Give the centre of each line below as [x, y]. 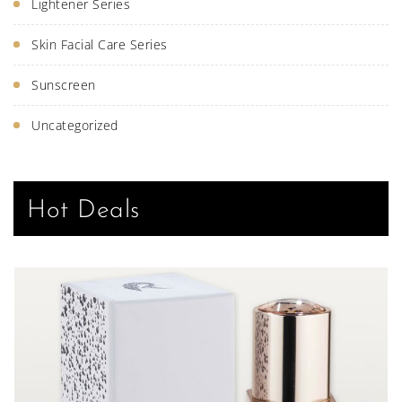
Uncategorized [75, 125]
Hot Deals [83, 211]
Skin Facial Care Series [100, 44]
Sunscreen [64, 85]
